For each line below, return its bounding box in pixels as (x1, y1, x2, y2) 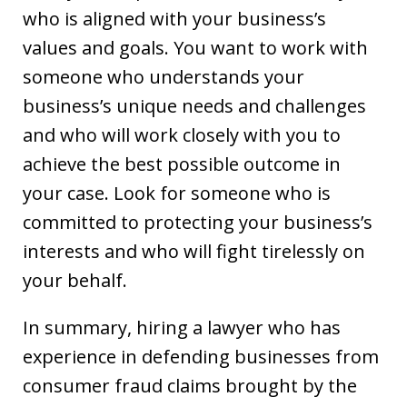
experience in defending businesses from (23, 343, 379, 369)
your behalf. (23, 267, 127, 293)
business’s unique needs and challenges (23, 93, 366, 118)
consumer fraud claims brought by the (23, 372, 357, 398)
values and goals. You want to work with (23, 35, 368, 60)
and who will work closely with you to (23, 122, 341, 147)
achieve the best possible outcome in (23, 151, 341, 176)
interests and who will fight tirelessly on (23, 238, 365, 263)
